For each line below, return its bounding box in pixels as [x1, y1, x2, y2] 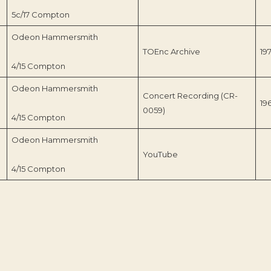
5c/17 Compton [11, 9, 70, 19]
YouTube [142, 149, 178, 159]
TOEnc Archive [142, 46, 200, 56]
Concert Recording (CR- [142, 90, 238, 100]
